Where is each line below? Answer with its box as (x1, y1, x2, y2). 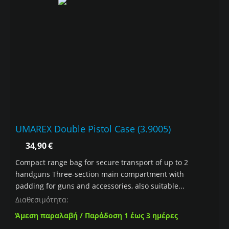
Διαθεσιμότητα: (15, 195, 68, 205)
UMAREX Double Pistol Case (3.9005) (15, 123, 171, 135)
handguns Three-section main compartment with (15, 169, 184, 179)
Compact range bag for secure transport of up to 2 (15, 157, 188, 168)
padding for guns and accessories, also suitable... (15, 181, 185, 191)
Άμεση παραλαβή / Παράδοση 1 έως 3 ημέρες (15, 211, 178, 221)
